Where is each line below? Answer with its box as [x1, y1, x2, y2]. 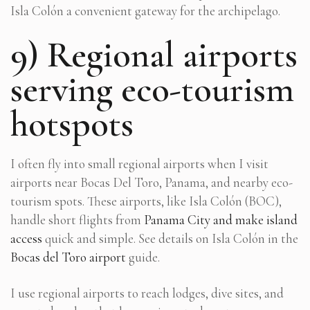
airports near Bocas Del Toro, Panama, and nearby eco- [10, 174, 293, 190]
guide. [126, 248, 160, 265]
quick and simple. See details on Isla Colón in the [42, 230, 298, 246]
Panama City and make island [144, 211, 298, 228]
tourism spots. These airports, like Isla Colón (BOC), [10, 192, 282, 209]
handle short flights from [10, 211, 144, 228]
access [10, 230, 42, 246]
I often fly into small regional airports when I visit [10, 155, 268, 172]
